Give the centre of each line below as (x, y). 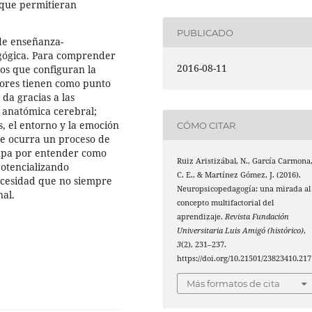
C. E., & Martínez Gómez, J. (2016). (239, 175)
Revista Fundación (257, 217)
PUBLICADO (205, 32)
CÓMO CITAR (206, 125)
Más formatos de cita (234, 283)
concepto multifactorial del (226, 203)
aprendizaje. (201, 217)
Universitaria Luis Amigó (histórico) (241, 231)
